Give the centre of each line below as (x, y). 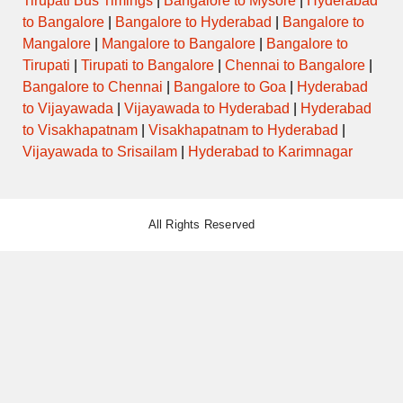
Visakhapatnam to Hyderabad (243, 130)
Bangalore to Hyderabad (193, 22)
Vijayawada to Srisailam (100, 152)
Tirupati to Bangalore (148, 66)
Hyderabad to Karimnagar (270, 152)
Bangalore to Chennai (93, 87)
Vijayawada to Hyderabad (207, 109)
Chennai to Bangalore (295, 66)
